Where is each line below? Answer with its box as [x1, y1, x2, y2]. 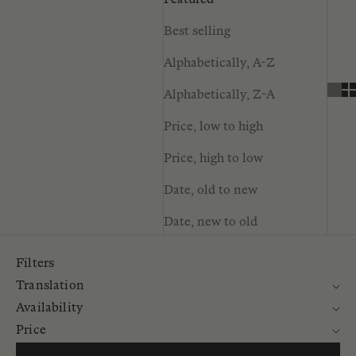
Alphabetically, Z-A [164, 89, 276, 103]
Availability [16, 302, 84, 315]
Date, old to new [164, 184, 258, 198]
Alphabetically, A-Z [164, 57, 275, 71]
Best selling [164, 25, 231, 39]
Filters [16, 257, 55, 271]
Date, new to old [164, 216, 258, 230]
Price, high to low [164, 153, 264, 166]
